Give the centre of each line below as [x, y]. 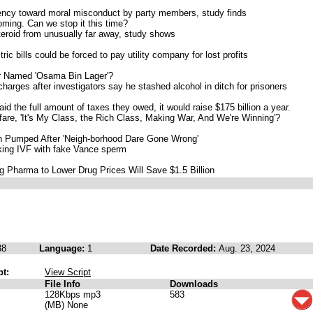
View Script [68, 272]
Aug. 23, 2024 [247, 248]
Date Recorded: [184, 248]
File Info [63, 284]
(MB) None [66, 305]
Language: [63, 248]
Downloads [194, 284]
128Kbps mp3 [73, 294]
